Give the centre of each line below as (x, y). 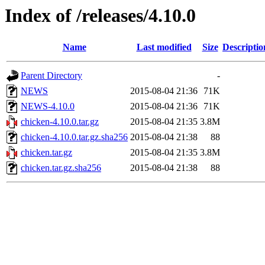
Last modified (164, 47)
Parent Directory (51, 76)
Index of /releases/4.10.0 (100, 15)
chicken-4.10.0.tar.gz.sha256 (74, 137)
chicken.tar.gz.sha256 (61, 168)
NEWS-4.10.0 (48, 106)
